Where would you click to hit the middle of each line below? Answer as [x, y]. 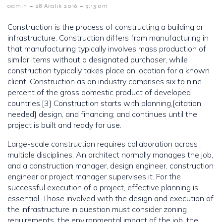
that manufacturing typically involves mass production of [107, 49]
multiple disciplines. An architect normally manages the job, [110, 155]
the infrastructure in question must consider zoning [97, 209]
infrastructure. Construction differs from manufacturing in [108, 38]
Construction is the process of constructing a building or [105, 27]
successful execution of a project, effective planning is [103, 188]
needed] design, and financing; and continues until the [102, 114]
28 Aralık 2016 [56, 6]
